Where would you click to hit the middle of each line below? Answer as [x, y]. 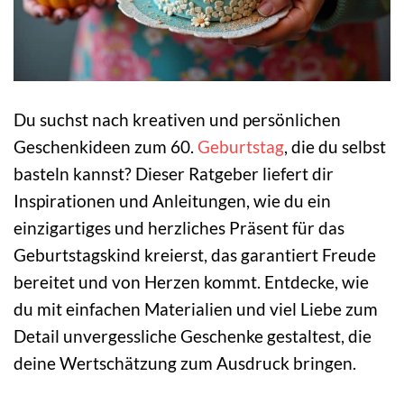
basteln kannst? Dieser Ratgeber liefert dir [174, 174]
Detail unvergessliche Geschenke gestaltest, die [193, 336]
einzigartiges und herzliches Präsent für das [179, 228]
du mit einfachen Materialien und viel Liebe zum [196, 309]
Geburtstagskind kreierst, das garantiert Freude [195, 255]
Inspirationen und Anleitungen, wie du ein [172, 201]
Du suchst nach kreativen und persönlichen [177, 120]
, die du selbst [335, 147]
